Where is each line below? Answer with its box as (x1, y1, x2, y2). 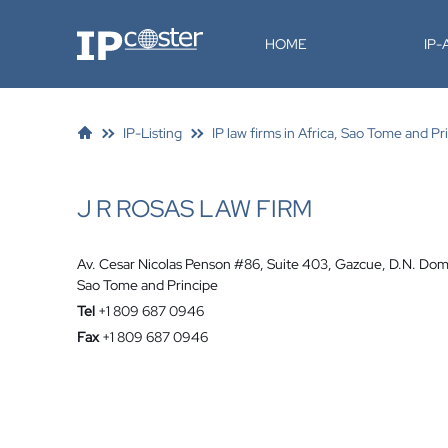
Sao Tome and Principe (77, 276, 218, 294)
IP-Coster (76, 26, 136, 44)
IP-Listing (123, 124, 182, 142)
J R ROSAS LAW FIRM (77, 193, 312, 224)
